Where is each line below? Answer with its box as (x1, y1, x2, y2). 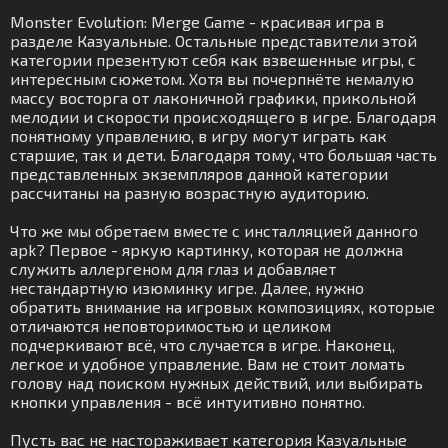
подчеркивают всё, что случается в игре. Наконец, (10, 335, 395, 354)
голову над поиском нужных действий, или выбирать (10, 373, 423, 392)
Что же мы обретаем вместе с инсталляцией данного (10, 221, 418, 240)
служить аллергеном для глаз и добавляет (10, 259, 336, 278)
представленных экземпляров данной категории (10, 164, 388, 183)
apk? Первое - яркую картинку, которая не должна (10, 240, 403, 259)
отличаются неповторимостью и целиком (10, 316, 331, 335)
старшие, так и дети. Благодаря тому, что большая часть (10, 145, 437, 164)
